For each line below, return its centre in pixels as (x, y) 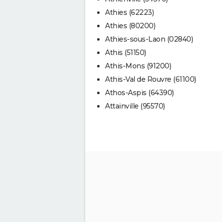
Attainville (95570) (135, 106)
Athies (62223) (129, 13)
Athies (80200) (130, 26)
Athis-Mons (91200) (138, 66)
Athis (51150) (126, 53)
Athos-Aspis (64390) (139, 93)
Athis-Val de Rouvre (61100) (151, 80)
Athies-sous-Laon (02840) (149, 39)
